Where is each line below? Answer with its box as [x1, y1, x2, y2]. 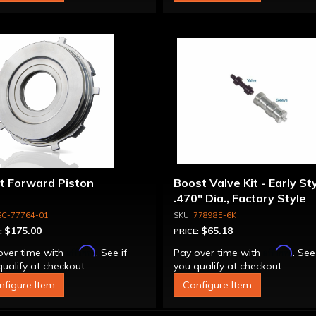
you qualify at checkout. [174, 260, 284, 272]
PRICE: [174, 226, 202, 236]
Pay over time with [174, 246, 264, 259]
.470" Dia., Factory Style [174, 191, 307, 205]
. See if [95, 246, 127, 259]
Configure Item [183, 279, 253, 291]
